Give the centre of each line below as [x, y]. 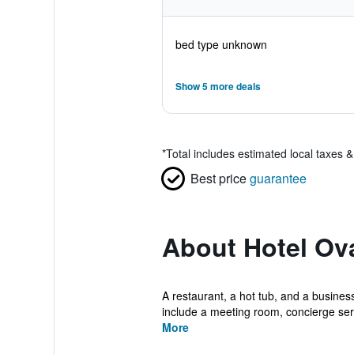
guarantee [278, 178]
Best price [218, 178]
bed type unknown [221, 44]
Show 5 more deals [218, 86]
